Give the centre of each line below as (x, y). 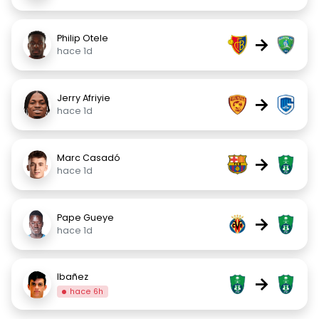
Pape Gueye (85, 218)
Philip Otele (83, 38)
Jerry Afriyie (84, 98)
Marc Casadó (89, 158)
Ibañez (73, 276)
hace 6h (87, 291)
